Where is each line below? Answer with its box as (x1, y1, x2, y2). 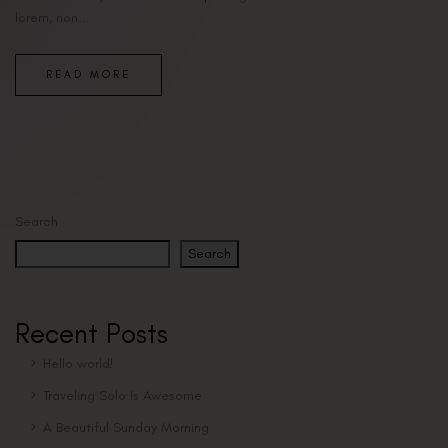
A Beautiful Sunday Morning (43, 419, 209, 437)
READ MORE (46, 68, 131, 82)
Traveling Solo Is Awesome (43, 387, 202, 405)
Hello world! (43, 355, 114, 373)
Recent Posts (15, 318, 168, 351)
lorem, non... (15, 9, 90, 27)
